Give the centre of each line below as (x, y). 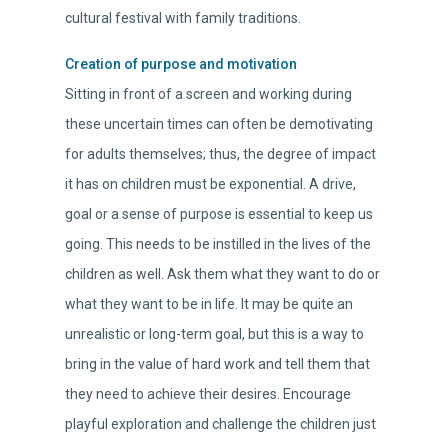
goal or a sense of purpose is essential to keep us (219, 214)
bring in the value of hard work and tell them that (217, 364)
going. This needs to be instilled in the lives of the (218, 244)
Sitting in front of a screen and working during (208, 94)
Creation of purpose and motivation (181, 64)
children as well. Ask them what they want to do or (222, 274)
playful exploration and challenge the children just (220, 424)
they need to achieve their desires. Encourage (208, 394)
